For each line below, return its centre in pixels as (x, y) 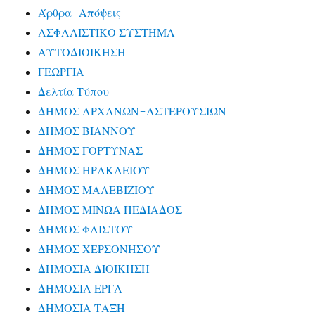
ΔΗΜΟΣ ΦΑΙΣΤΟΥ (86, 230)
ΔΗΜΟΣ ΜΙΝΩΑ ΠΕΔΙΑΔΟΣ (110, 210)
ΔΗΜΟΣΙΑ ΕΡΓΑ (81, 289)
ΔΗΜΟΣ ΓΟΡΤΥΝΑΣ (91, 151)
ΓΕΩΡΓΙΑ (62, 72)
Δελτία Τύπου (74, 92)
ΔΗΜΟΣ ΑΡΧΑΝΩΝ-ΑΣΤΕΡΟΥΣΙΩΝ (133, 111)
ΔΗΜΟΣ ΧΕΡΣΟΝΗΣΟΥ (99, 249)
